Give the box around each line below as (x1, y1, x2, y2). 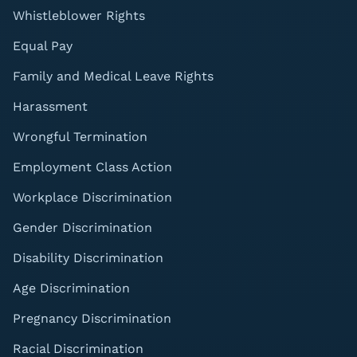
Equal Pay (13, 38, 73, 53)
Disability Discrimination (13, 250, 163, 265)
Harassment (13, 99, 88, 114)
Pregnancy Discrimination (13, 311, 171, 326)
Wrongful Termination (13, 129, 147, 144)
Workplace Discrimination (13, 190, 172, 205)
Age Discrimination (13, 280, 130, 296)
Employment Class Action (13, 159, 172, 175)
